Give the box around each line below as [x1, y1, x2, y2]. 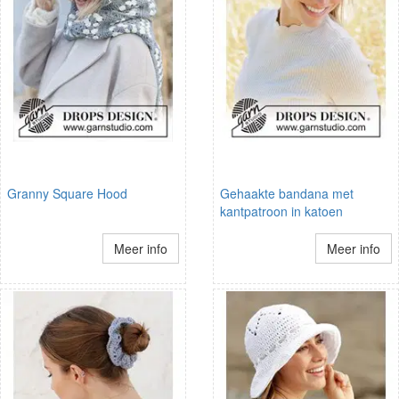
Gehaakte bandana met [220, 183, 354, 202]
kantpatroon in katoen [220, 201, 343, 220]
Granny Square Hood [7, 183, 127, 202]
